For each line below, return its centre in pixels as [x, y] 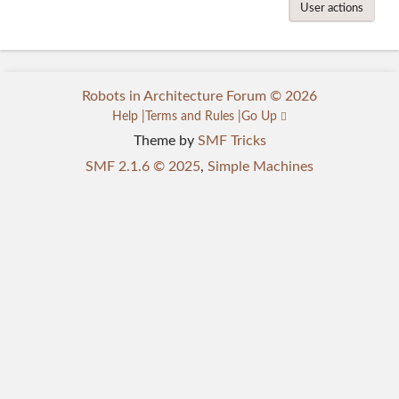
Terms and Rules [190, 116]
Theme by [165, 141]
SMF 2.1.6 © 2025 [143, 167]
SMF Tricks [232, 141]
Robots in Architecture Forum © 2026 [199, 96]
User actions [332, 8]
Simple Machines [261, 167]
